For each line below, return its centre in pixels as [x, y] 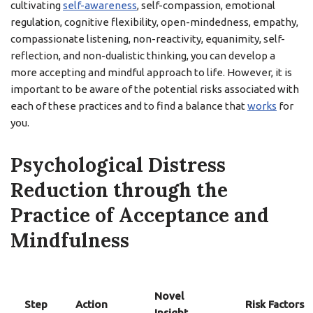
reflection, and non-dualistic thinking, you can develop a [143, 56]
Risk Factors [275, 304]
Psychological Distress [118, 165]
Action [92, 304]
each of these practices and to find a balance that [129, 106]
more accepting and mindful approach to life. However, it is [151, 72]
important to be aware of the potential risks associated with [155, 89]
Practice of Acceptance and [140, 215]
